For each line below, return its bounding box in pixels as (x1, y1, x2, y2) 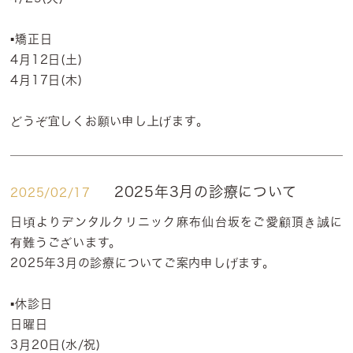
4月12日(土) (10, 54, 83, 65)
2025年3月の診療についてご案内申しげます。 (10, 257, 275, 269)
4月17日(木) (10, 74, 83, 86)
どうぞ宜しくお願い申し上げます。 (10, 115, 209, 127)
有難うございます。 (10, 236, 122, 248)
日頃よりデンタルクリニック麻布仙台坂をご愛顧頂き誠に (10, 216, 343, 228)
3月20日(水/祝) (10, 339, 101, 351)
